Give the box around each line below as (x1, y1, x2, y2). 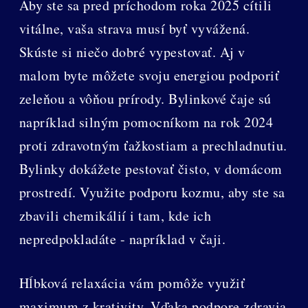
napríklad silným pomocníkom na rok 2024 (19, 112, 274, 131)
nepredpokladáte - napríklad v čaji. (19, 229, 226, 248)
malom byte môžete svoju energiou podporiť (19, 65, 280, 85)
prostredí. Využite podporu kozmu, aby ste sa (19, 182, 285, 201)
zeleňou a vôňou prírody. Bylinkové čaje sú (19, 89, 272, 108)
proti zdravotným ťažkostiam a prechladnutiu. (19, 135, 287, 155)
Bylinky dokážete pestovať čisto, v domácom (19, 159, 283, 178)
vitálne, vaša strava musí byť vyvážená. (19, 19, 250, 38)
